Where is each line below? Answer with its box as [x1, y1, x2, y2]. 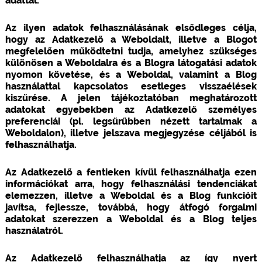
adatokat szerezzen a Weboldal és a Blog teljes [5, 213, 257, 225]
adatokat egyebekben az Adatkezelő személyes [5, 104, 257, 115]
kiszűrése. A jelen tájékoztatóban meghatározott [5, 92, 257, 104]
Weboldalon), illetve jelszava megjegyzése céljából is [5, 127, 257, 139]
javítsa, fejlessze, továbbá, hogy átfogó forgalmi [5, 201, 257, 213]
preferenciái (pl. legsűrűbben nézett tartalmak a [5, 115, 257, 127]
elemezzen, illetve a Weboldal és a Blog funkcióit [5, 189, 257, 201]
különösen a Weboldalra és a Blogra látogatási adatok [5, 57, 257, 68]
